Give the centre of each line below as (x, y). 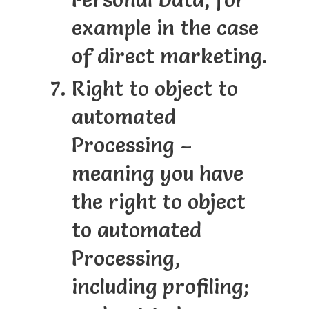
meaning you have (157, 174)
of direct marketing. (169, 57)
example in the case (165, 28)
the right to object (158, 202)
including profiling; (160, 287)
